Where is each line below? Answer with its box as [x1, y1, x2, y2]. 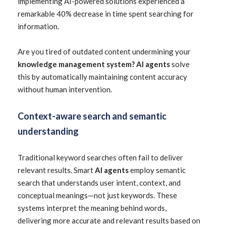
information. [18, 22, 59, 31]
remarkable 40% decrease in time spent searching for [18, 9, 194, 18]
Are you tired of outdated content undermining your [18, 47, 191, 56]
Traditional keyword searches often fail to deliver [18, 153, 183, 162]
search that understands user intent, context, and [18, 178, 181, 187]
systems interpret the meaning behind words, [18, 203, 166, 212]
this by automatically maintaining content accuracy [18, 72, 187, 81]
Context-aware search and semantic [18, 110, 166, 122]
